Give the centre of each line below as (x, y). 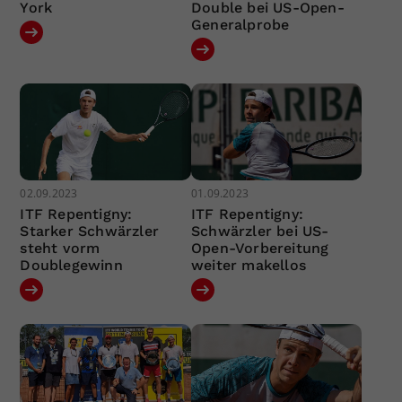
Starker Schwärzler (90, 231)
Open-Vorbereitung (260, 248)
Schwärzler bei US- (260, 231)
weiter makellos (248, 265)
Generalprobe (240, 25)
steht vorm (60, 248)
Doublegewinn (71, 265)
